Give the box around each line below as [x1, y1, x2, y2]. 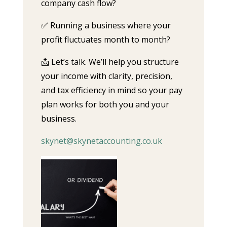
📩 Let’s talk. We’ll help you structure [41, 56, 179, 67]
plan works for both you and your [41, 99, 169, 110]
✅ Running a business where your [41, 20, 171, 31]
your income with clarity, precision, [41, 70, 172, 82]
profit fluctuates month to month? [41, 34, 170, 45]
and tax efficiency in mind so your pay [41, 85, 182, 96]
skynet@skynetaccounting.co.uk [41, 135, 162, 146]
